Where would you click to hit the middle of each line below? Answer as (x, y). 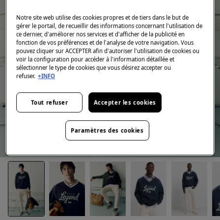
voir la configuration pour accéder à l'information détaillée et (96, 59)
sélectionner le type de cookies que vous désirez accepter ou (94, 68)
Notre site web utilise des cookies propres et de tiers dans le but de (103, 18)
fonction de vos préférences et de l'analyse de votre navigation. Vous (105, 43)
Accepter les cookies (125, 103)
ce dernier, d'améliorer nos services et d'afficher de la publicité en (101, 34)
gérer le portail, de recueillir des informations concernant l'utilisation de (110, 26)
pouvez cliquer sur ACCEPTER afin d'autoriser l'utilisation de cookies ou (108, 51)
